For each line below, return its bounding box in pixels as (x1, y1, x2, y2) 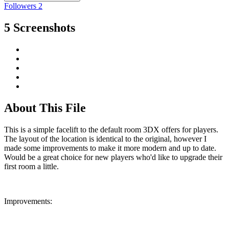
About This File (4, 101, 86, 114)
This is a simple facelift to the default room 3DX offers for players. (4, 125, 218, 134)
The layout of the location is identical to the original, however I (4, 134, 207, 143)
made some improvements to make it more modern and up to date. (4, 143, 216, 152)
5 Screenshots (4, 21, 75, 35)
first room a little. (4, 162, 59, 171)
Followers (4, 2, 36, 11)
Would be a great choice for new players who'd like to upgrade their (4, 152, 222, 162)
